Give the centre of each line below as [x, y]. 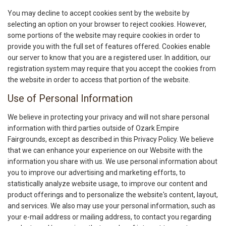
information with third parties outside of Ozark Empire [93, 128]
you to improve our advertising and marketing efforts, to [97, 173]
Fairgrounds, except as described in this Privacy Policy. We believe [111, 139]
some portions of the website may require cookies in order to [104, 36]
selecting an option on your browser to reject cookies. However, [107, 24]
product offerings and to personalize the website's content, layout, [113, 195]
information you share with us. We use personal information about [112, 162]
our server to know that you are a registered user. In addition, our [109, 58]
